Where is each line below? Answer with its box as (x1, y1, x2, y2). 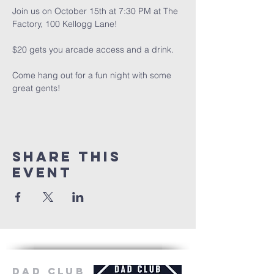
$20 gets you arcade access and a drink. (12, 44, 174, 56)
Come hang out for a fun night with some (12, 70, 174, 81)
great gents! (12, 83, 61, 94)
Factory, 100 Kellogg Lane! (12, 18, 117, 30)
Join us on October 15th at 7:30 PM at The (12, 6, 180, 17)
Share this (12, 148, 121, 166)
